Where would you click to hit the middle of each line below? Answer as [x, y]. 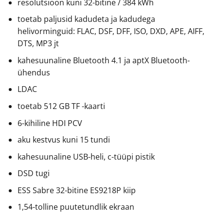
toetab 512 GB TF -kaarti [61, 106]
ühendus [34, 72]
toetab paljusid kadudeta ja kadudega [86, 19]
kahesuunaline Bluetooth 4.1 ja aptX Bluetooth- [103, 60]
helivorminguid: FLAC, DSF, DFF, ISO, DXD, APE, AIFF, [111, 31]
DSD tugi [33, 173]
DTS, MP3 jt [38, 44]
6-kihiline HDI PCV [50, 123]
